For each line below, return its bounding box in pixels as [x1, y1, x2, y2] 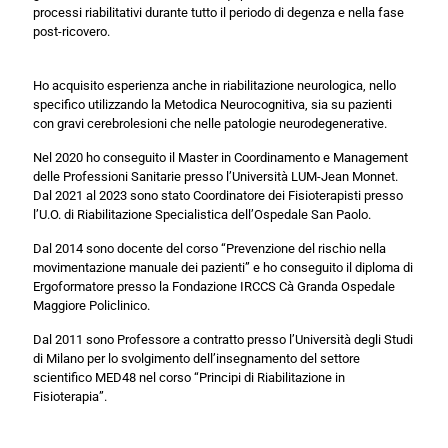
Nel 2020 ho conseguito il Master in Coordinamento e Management [33, 149, 408, 165]
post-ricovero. [33, 23, 110, 39]
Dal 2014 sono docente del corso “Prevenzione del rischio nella [33, 240, 386, 256]
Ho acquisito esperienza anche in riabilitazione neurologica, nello [33, 77, 396, 93]
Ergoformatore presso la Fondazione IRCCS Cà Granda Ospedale [33, 278, 395, 294]
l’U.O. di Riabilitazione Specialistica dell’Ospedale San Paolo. [33, 206, 371, 222]
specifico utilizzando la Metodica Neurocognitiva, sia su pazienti [33, 96, 392, 112]
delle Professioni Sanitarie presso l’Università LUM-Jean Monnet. [33, 168, 398, 184]
